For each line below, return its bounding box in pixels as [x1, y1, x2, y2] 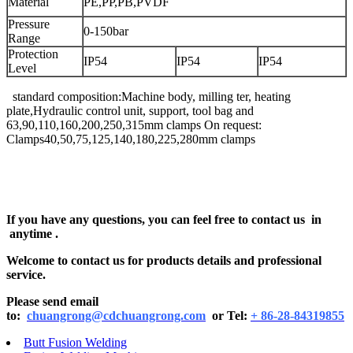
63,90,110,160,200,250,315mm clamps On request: [6, 117, 262, 132]
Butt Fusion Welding [24, 335, 127, 349]
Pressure [8, 17, 50, 31]
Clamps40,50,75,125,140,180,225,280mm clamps [6, 132, 255, 146]
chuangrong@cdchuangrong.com [27, 308, 206, 322]
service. [6, 267, 46, 281]
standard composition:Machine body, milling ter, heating [9, 89, 291, 103]
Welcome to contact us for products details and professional [6, 253, 321, 267]
